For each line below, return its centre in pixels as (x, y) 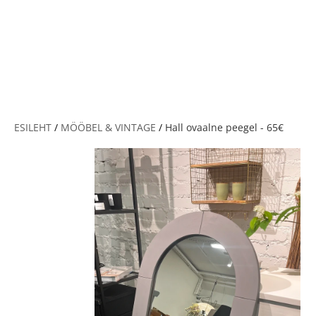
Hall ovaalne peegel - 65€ (224, 127)
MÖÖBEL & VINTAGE (108, 127)
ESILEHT (33, 127)
